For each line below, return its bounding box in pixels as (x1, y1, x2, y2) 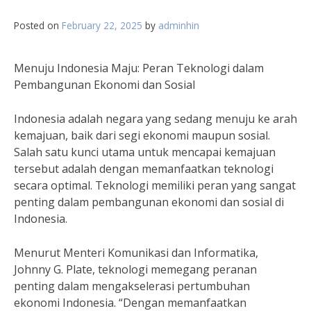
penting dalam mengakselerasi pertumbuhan (14, 278, 250, 294)
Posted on (14, 19, 62, 32)
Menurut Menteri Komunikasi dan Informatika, (14, 245, 258, 260)
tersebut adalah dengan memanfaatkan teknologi (14, 161, 274, 176)
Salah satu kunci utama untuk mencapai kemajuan (14, 144, 276, 160)
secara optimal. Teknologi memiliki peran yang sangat (14, 178, 296, 193)
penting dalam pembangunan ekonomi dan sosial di (14, 194, 284, 210)
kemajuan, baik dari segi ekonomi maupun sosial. (14, 128, 270, 143)
